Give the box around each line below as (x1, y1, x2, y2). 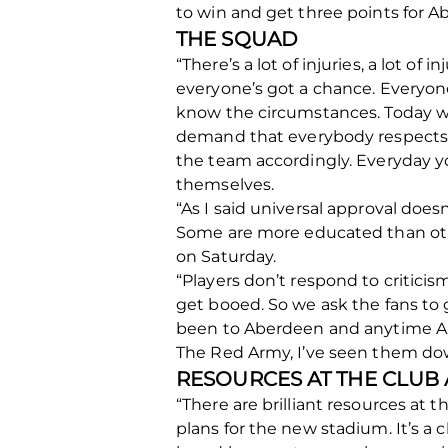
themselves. (176, 175, 275, 194)
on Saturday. (176, 247, 277, 266)
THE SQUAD (176, 27, 298, 51)
